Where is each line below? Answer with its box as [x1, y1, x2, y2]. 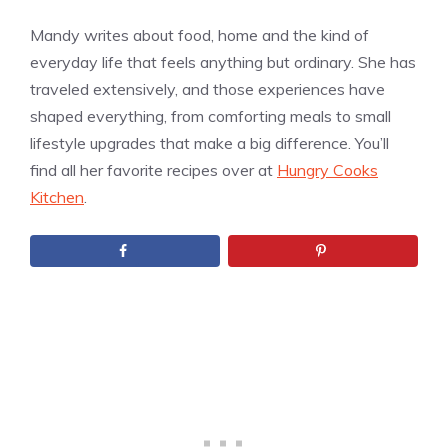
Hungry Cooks [277, 159, 378, 180]
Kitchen [30, 186, 84, 207]
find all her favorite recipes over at [30, 159, 277, 180]
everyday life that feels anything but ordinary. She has [30, 51, 416, 72]
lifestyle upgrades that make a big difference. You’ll [30, 132, 389, 153]
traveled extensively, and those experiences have [30, 78, 385, 99]
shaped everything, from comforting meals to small [30, 105, 391, 126]
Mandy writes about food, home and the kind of [30, 24, 369, 45]
